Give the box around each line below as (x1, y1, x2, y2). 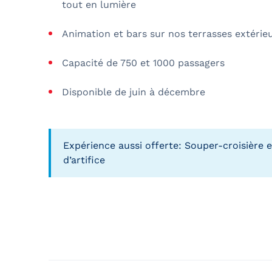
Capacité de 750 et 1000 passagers (62, 56, 225, 69)
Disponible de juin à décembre (62, 86, 205, 98)
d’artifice (63, 154, 105, 166)
